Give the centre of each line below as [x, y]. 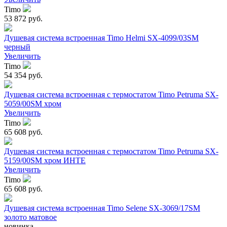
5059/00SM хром [33, 104]
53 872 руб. [23, 19]
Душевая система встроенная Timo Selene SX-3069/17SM [102, 208]
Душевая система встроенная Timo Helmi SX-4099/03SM [101, 38]
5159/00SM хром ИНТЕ [45, 161]
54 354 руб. [23, 75]
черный [17, 47]
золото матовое [30, 217]
